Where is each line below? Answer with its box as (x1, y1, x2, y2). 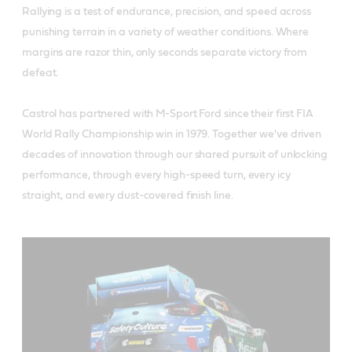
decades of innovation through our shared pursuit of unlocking (22, 148, 328, 160)
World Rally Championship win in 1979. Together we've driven (22, 128, 322, 140)
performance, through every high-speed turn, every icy (22, 169, 291, 181)
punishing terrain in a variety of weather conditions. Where (22, 26, 310, 38)
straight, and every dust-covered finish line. (22, 189, 233, 201)
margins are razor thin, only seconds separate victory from (22, 46, 308, 58)
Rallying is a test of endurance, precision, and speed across (22, 5, 311, 17)
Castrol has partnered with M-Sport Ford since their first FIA (22, 108, 313, 119)
